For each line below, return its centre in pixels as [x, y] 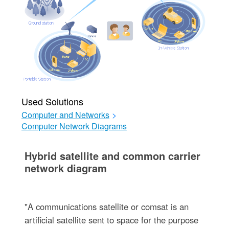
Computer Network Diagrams [74, 126]
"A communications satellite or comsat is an [106, 207]
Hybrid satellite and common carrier [112, 156]
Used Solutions [52, 101]
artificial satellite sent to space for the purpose [111, 220]
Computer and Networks [65, 115]
